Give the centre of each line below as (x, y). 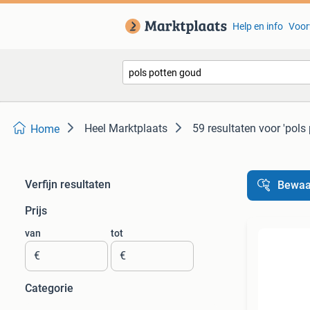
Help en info (257, 26)
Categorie (49, 288)
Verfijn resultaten (68, 184)
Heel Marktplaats (126, 128)
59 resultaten (224, 128)
